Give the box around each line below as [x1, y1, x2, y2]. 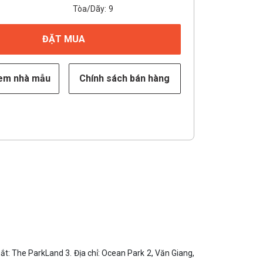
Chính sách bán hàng [79, 72, 170, 84]
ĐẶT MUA [42, 33, 85, 45]
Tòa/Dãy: [72, 4, 106, 14]
